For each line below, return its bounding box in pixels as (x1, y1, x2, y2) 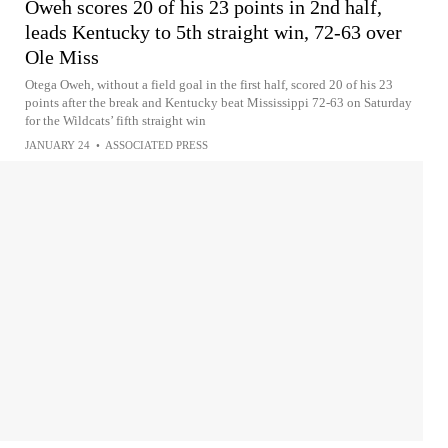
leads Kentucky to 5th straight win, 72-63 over (25, 21, 402, 43)
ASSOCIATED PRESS (105, 139, 208, 151)
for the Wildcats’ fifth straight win (25, 113, 206, 128)
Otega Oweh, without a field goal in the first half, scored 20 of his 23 (25, 77, 393, 92)
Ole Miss (25, 46, 99, 68)
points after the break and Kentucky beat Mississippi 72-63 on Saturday (25, 95, 412, 110)
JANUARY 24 (25, 139, 90, 151)
